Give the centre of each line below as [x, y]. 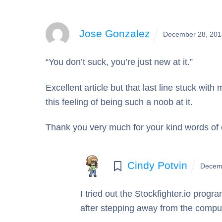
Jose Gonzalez [115, 34]
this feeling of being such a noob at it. [119, 102]
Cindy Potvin [158, 166]
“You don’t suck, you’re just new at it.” [119, 62]
